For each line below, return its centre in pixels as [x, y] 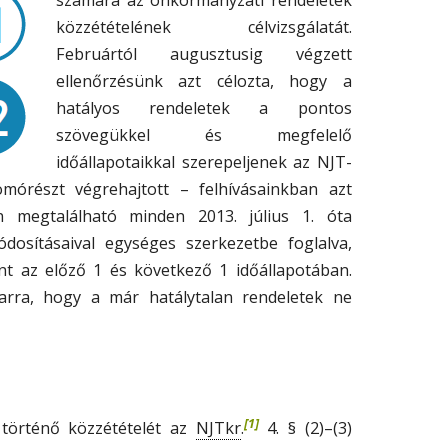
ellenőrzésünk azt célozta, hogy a [204, 81]
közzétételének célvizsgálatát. [204, 27]
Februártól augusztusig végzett [204, 54]
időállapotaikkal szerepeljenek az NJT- [204, 162]
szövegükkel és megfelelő [204, 135]
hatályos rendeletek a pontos [204, 108]
